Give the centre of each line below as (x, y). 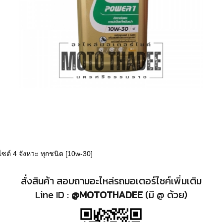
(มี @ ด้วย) (165, 195)
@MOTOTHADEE (107, 195)
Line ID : (53, 195)
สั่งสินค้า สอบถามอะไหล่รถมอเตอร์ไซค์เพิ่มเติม (111, 181)
